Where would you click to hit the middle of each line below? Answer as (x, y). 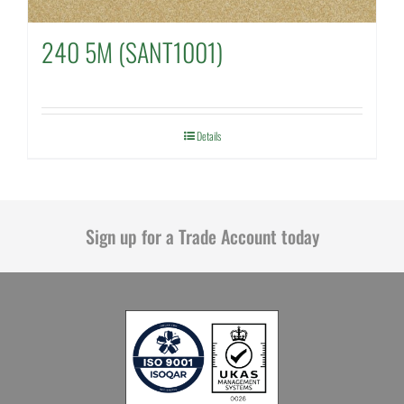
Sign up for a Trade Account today (202, 236)
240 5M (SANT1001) (132, 51)
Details (208, 135)
